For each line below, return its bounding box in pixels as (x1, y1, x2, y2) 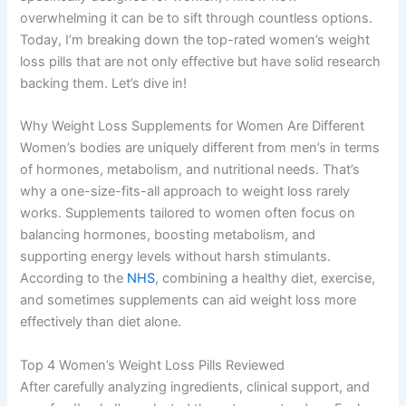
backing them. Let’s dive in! (20, 74, 188, 92)
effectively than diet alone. (20, 314, 182, 331)
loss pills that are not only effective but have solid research (20, 53, 382, 70)
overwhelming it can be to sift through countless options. (20, 9, 373, 26)
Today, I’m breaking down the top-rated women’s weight (20, 31, 371, 48)
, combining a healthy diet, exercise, (155, 270, 376, 287)
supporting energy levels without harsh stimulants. (20, 248, 332, 266)
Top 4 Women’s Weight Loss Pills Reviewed (20, 356, 285, 373)
